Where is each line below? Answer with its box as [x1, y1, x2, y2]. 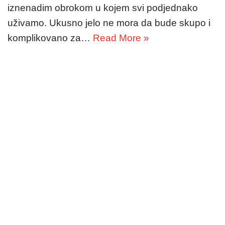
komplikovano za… [8, 33, 93, 44]
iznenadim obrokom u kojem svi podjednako [8, 3, 198, 14]
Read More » [93, 33, 149, 44]
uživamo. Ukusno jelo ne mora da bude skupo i [8, 18, 210, 29]
